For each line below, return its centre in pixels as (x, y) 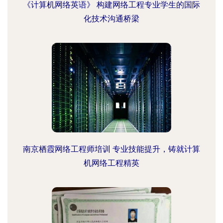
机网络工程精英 (111, 163)
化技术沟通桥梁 (111, 19)
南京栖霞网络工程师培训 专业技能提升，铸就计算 (111, 149)
